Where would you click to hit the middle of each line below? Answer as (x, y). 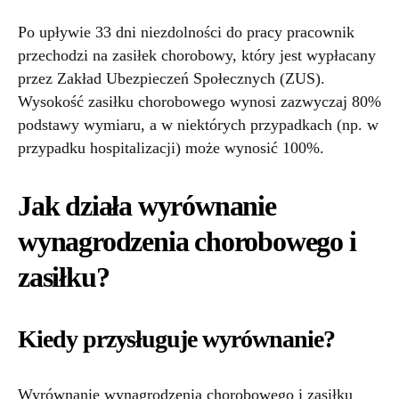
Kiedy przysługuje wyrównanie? (176, 339)
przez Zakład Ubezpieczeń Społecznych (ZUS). (171, 78)
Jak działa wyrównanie (147, 206)
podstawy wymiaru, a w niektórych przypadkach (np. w (198, 125)
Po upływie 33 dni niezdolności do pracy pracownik (186, 32)
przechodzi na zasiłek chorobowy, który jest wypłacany (197, 55)
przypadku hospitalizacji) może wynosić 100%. (171, 148)
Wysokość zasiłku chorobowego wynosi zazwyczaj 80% (199, 102)
